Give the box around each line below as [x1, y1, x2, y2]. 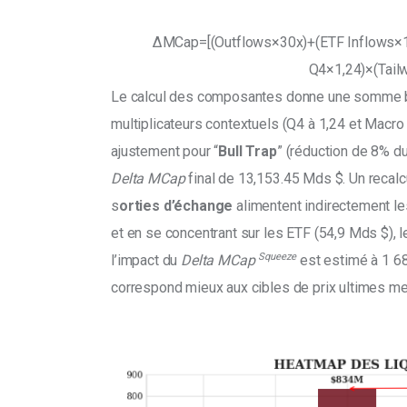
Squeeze [258, 251, 297, 263]
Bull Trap [218, 143, 277, 161]
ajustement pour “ [111, 143, 219, 161]
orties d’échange [118, 197, 233, 215]
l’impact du [111, 252, 182, 270]
